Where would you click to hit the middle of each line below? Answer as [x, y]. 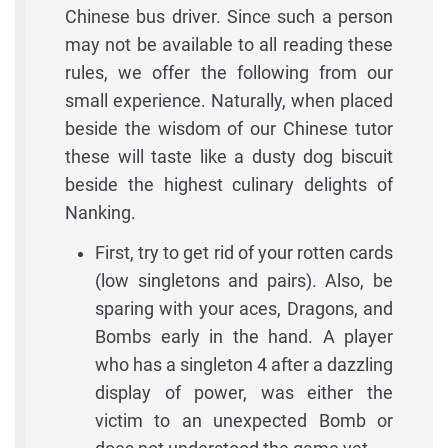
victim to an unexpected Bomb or [244, 420]
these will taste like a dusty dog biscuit [229, 156]
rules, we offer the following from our [229, 72]
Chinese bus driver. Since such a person [229, 16]
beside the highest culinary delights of [229, 184]
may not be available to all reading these [229, 44]
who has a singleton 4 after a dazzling [244, 364]
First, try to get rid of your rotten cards [244, 252]
